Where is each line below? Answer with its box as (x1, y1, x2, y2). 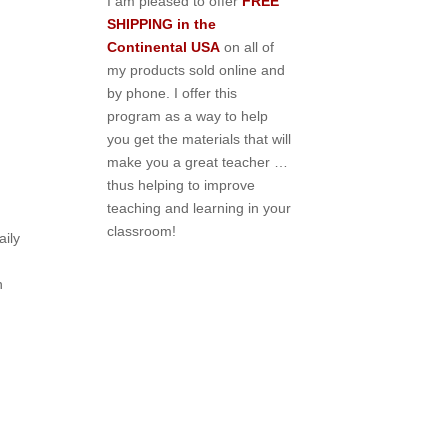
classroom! (107, 223, 177, 240)
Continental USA (107, 39, 221, 56)
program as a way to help (107, 108, 269, 125)
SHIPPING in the (107, 16, 217, 33)
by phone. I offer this (107, 85, 238, 102)
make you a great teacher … (107, 154, 289, 171)
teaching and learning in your (107, 200, 292, 217)
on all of (220, 39, 275, 56)
